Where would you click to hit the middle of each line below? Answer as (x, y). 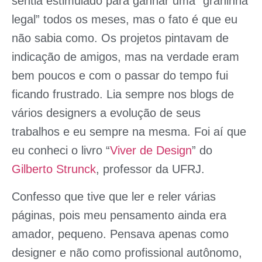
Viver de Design (151, 151)
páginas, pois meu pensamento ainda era (119, 215)
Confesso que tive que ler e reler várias (114, 196)
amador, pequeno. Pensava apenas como (120, 234)
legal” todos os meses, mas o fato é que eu (125, 20)
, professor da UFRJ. (150, 169)
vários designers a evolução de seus (106, 113)
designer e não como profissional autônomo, (127, 252)
